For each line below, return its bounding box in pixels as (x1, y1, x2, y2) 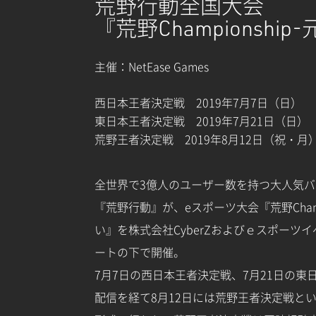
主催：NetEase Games (95, 58, 209, 75)
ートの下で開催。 (95, 243, 185, 260)
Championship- (158, 15, 302, 41)
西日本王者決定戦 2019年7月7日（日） (95, 94, 302, 111)
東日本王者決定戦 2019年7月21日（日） (95, 112, 308, 129)
